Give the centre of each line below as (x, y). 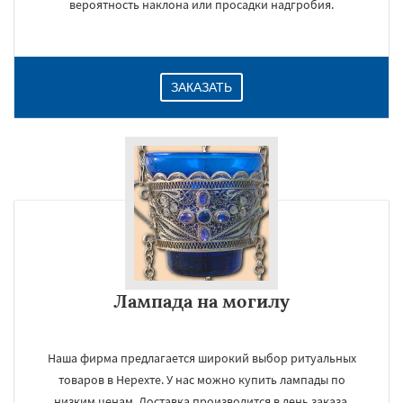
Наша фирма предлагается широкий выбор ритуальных (201, 358)
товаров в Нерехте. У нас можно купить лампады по (201, 380)
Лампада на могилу (201, 301)
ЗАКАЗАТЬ (201, 87)
